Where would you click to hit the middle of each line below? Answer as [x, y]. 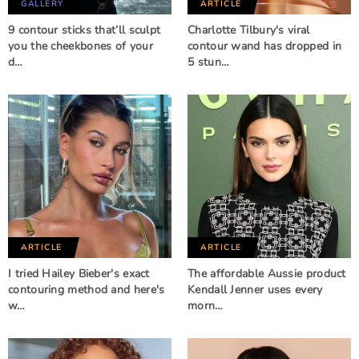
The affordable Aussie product [267, 274]
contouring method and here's [87, 290]
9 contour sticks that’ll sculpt [85, 30]
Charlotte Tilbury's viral [249, 30]
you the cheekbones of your [81, 46]
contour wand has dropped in [265, 46]
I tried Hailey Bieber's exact [79, 274]
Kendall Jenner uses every [255, 290]
